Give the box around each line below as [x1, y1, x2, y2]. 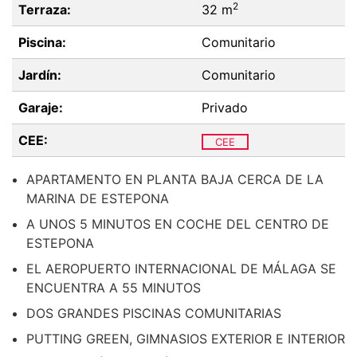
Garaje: [18, 100, 63, 116]
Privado [202, 100, 248, 116]
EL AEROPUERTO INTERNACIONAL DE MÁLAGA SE [26, 261, 336, 277]
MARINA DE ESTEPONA [26, 190, 169, 207]
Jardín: [18, 67, 61, 84]
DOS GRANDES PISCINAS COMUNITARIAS [26, 305, 281, 322]
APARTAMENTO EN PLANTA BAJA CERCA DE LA [26, 171, 324, 188]
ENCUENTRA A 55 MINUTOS [26, 280, 201, 296]
